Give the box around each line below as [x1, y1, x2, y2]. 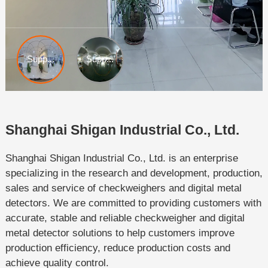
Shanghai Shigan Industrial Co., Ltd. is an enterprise [5, 152, 238, 164]
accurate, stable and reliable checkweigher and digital [5, 212, 245, 224]
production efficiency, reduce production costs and [5, 242, 230, 254]
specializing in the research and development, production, [5, 167, 263, 179]
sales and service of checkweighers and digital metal [5, 182, 242, 194]
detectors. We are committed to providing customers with [5, 197, 261, 209]
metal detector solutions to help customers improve [5, 227, 234, 239]
